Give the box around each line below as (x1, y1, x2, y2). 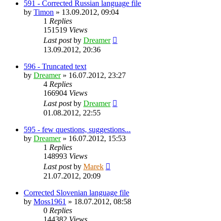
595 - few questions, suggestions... (24, 125, 131, 134)
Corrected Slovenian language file (24, 188, 129, 197)
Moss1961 (34, 197, 66, 206)
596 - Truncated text (24, 62, 86, 71)
